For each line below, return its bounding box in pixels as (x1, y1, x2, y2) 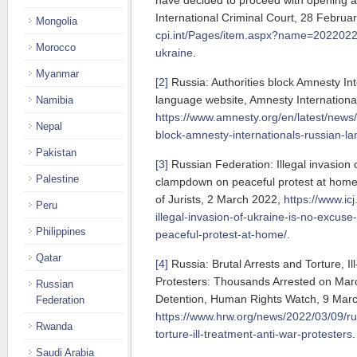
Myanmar (36, 68, 79, 80)
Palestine (36, 173, 79, 185)
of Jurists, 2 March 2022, (155, 193, 284, 206)
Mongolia (36, 15, 77, 27)
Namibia (36, 94, 73, 106)
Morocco (36, 41, 76, 53)
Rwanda (36, 320, 73, 332)
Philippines (36, 226, 86, 237)
